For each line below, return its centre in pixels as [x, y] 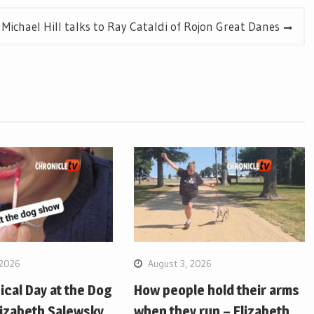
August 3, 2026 [180, 263]
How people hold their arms [217, 290]
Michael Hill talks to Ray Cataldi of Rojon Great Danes [141, 27]
